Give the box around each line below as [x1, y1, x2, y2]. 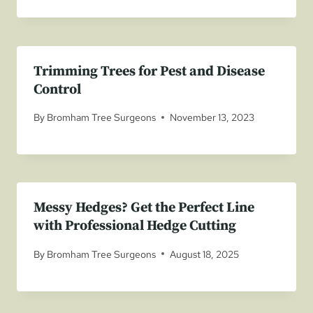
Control [34, 80, 81, 99]
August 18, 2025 [170, 247, 240, 261]
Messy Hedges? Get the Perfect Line [34, 199, 254, 217]
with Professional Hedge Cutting [34, 217, 236, 235]
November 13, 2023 [170, 110, 255, 124]
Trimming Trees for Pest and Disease [34, 62, 265, 80]
